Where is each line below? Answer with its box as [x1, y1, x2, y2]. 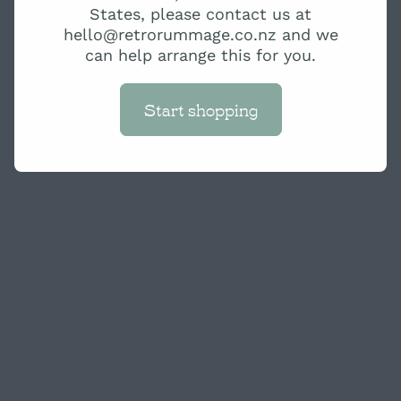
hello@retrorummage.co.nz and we [63, 22, 338, 46]
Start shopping [143, 98, 258, 121]
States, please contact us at [90, 2, 311, 25]
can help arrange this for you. [85, 43, 316, 66]
